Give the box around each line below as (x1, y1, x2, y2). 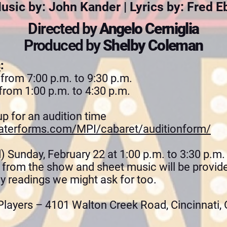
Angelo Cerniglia (96, 20, 199, 37)
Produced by (24, 36, 103, 54)
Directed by (28, 20, 97, 37)
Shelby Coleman (103, 36, 203, 54)
